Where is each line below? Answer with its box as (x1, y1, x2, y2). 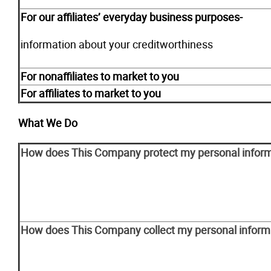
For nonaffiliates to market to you (21, 69, 179, 83)
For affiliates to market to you (21, 86, 161, 100)
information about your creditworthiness (21, 37, 213, 51)
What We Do (18, 116, 77, 130)
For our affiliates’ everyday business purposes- (21, 10, 243, 24)
